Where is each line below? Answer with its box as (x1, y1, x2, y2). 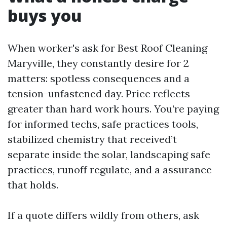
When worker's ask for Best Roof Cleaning (8, 42, 207, 54)
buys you (8, 5, 82, 26)
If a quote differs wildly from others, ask (8, 209, 199, 221)
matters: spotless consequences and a (8, 72, 190, 85)
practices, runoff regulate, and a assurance (8, 163, 212, 176)
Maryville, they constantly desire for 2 (8, 57, 189, 69)
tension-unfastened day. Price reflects (8, 87, 190, 100)
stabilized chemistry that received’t (8, 133, 177, 145)
